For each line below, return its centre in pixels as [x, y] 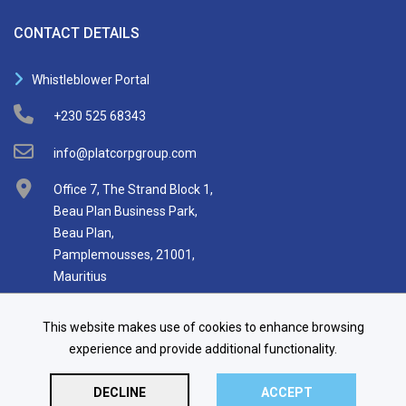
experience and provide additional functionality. [203, 349]
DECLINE [120, 392]
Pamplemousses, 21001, [124, 254]
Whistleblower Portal [91, 79]
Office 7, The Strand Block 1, [133, 189]
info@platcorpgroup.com [125, 153]
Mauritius [80, 276]
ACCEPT [286, 392]
